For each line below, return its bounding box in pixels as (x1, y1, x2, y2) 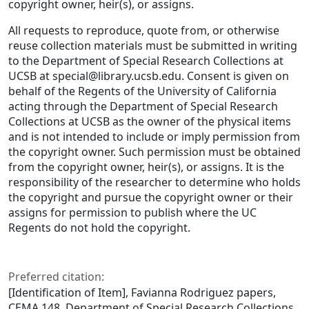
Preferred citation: (8, 269, 104, 285)
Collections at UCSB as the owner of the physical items (8, 114, 291, 130)
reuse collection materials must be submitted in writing (8, 38, 297, 54)
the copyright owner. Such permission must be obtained (8, 144, 301, 160)
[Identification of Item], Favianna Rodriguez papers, (8, 285, 276, 301)
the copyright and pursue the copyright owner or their (8, 190, 293, 206)
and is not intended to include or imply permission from (8, 129, 300, 145)
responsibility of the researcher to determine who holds (8, 175, 301, 190)
